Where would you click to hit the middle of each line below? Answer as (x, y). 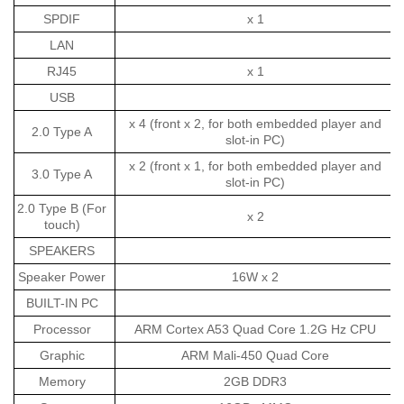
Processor (62, 330)
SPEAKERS (62, 251)
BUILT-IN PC (62, 303)
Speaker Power (62, 277)
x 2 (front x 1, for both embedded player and (256, 166)
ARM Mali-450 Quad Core (256, 356)
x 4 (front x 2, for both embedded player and (256, 124)
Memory (62, 382)
